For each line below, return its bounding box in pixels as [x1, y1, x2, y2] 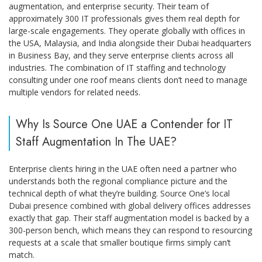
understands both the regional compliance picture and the [9, 175, 227, 187]
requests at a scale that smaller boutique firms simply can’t [9, 236, 231, 248]
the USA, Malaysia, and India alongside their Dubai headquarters [9, 37, 251, 49]
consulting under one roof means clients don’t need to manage [9, 74, 247, 85]
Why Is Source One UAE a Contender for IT [16, 115, 233, 133]
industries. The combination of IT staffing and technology [9, 61, 226, 73]
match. [9, 249, 35, 260]
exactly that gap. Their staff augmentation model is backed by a [9, 212, 249, 223]
